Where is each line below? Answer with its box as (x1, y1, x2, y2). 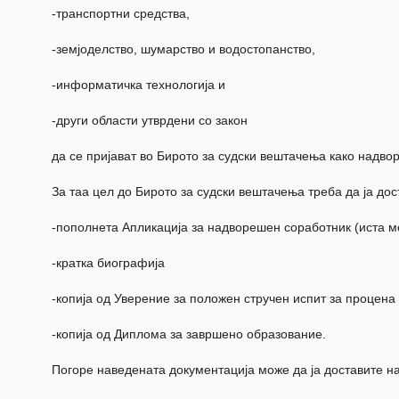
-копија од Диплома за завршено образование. (52, 327, 326, 342)
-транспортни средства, (52, 6, 190, 21)
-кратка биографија (52, 256, 165, 271)
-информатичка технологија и (52, 77, 225, 93)
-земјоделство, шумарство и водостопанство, (52, 42, 315, 57)
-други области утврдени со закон (52, 113, 248, 128)
